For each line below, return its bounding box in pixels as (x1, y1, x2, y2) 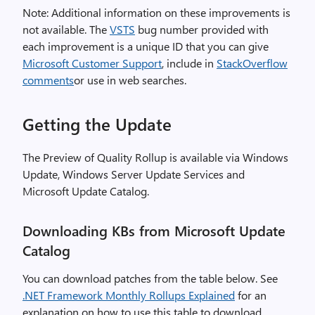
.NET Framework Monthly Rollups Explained (22, 288, 235, 302)
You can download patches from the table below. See (22, 271, 278, 285)
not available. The (22, 22, 110, 37)
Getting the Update (22, 112, 172, 135)
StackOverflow (217, 56, 288, 70)
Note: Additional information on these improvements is (22, 5, 290, 20)
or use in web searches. (74, 72, 186, 87)
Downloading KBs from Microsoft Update (22, 221, 285, 240)
